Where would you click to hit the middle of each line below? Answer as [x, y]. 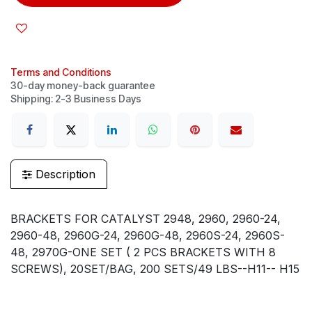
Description [64, 174]
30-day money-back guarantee [83, 85]
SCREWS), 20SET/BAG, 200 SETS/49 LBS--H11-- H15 [155, 269]
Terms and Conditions [61, 72]
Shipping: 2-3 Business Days [76, 98]
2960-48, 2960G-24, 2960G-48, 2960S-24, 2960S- [148, 236]
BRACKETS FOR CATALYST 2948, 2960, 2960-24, [146, 219]
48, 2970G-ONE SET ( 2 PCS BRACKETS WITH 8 [143, 252]
